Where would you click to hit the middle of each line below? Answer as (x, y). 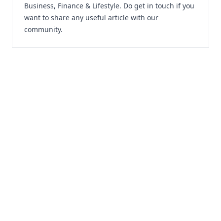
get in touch (154, 6)
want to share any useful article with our (91, 18)
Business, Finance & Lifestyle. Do (79, 6)
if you (184, 6)
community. (43, 29)
